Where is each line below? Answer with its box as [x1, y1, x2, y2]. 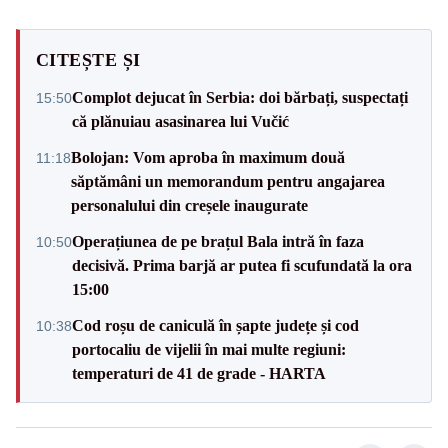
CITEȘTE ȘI [36, 49, 141, 70]
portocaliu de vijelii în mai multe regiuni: [72, 340, 346, 358]
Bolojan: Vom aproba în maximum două [71, 148, 345, 166]
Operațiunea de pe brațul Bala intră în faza [72, 232, 364, 250]
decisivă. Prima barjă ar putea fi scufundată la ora [72, 256, 412, 274]
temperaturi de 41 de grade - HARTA [72, 364, 326, 382]
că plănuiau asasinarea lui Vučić [72, 112, 289, 130]
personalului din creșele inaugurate [71, 196, 308, 214]
